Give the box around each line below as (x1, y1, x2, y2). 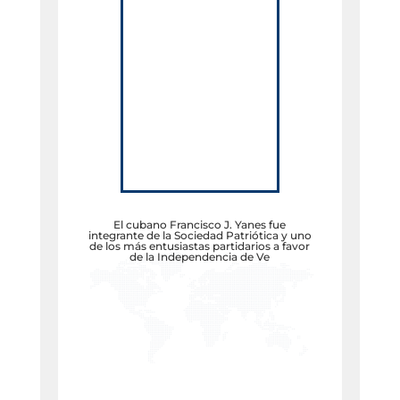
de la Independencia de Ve (129, 249, 271, 263)
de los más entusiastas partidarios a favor (89, 238, 311, 253)
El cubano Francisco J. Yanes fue (113, 217, 287, 231)
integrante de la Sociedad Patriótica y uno (87, 228, 312, 242)
